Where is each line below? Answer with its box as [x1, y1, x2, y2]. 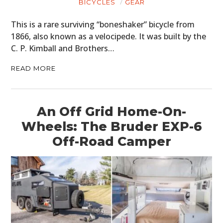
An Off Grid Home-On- [37, 104, 186, 119]
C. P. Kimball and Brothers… [11, 43, 115, 54]
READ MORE [11, 64, 56, 73]
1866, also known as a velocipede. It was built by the [11, 31, 207, 42]
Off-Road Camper [52, 134, 171, 149]
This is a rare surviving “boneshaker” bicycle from [11, 19, 195, 30]
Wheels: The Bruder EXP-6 [21, 119, 202, 134]
